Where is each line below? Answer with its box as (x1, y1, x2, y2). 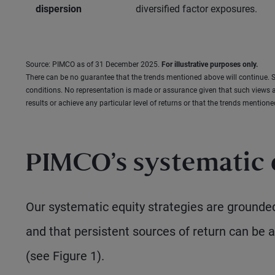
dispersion (36, 3, 82, 15)
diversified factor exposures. (136, 3, 257, 15)
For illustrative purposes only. (160, 60, 258, 69)
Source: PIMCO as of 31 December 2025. (26, 60, 160, 69)
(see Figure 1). (26, 249, 104, 264)
